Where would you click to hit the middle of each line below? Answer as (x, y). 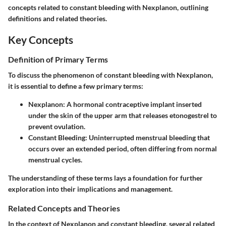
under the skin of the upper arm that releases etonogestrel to (123, 116)
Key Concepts (41, 39)
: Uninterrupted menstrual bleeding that (148, 138)
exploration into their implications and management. (90, 189)
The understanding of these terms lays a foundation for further (105, 178)
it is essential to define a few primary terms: (76, 86)
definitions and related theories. (58, 18)
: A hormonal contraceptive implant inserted (132, 104)
